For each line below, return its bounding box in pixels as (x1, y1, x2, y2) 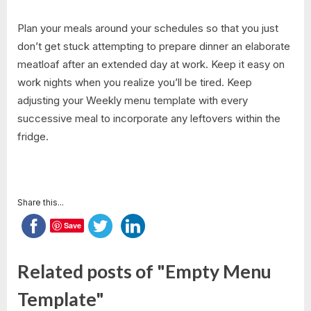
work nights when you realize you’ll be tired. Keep (17, 75, 252, 89)
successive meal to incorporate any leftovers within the (17, 111, 280, 125)
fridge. (17, 129, 49, 143)
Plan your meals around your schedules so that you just (17, 21, 278, 35)
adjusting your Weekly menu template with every (17, 93, 248, 107)
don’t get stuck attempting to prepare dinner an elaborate (17, 39, 290, 53)
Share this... (17, 196, 64, 208)
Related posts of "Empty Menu (17, 260, 271, 283)
